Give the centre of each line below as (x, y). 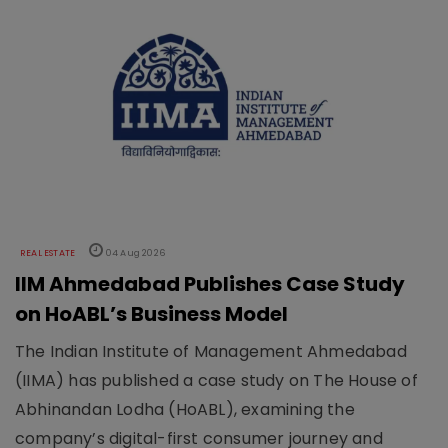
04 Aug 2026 (134, 253)
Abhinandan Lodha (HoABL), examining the (185, 410)
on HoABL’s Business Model (151, 314)
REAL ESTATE (48, 253)
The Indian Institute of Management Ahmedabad (211, 352)
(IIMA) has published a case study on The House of (216, 381)
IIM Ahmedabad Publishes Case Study (210, 284)
